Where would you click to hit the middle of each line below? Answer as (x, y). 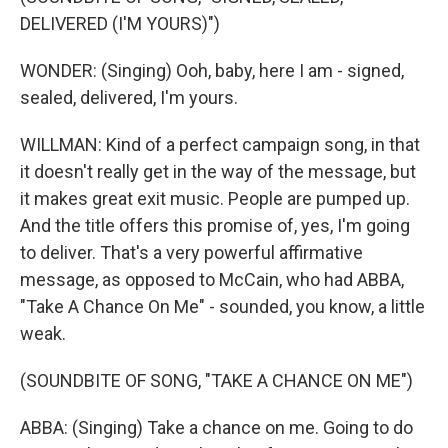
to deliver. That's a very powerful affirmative (191, 252)
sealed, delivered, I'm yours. (129, 97)
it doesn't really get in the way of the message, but (218, 171)
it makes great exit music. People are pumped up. (215, 198)
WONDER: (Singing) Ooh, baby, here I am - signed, (212, 70)
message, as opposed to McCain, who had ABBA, (212, 279)
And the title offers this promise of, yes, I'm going (215, 225)
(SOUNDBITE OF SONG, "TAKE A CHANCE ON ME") (216, 380)
